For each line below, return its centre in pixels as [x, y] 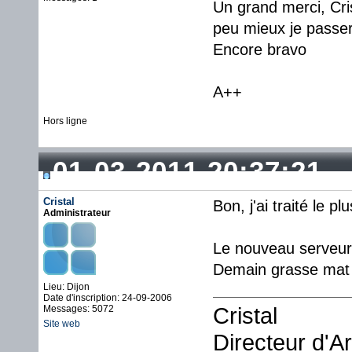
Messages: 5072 [79, 309]
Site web [62, 324]
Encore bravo [260, 49]
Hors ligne [65, 121]
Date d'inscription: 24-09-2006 [108, 298]
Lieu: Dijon [66, 287]
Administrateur [77, 213]
